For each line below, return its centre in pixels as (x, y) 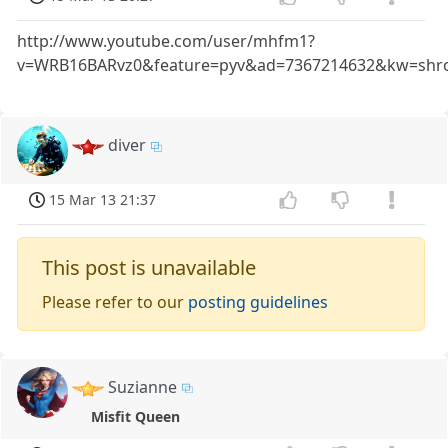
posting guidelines (258, 301)
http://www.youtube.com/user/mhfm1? (166, 41)
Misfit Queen (135, 417)
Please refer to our (115, 301)
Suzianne (143, 386)
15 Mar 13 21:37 (103, 200)
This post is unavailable (149, 267)
